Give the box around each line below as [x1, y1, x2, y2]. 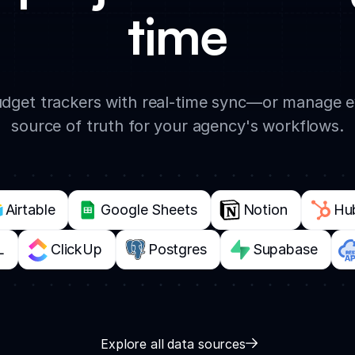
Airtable [5, 200, 55, 218]
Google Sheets [101, 200, 197, 218]
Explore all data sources [101, 335, 246, 352]
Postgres [147, 240, 207, 258]
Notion [242, 200, 288, 218]
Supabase [252, 240, 318, 258]
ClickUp [50, 240, 102, 258]
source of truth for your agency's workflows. [11, 116, 344, 136]
